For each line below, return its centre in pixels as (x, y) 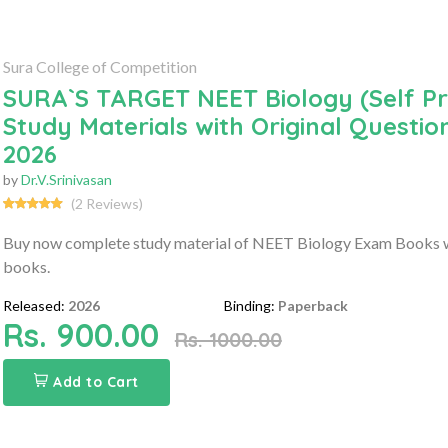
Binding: (250, 305)
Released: (33, 305)
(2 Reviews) (106, 203)
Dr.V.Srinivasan (66, 179)
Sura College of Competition (99, 66)
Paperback (313, 305)
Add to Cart (96, 381)
